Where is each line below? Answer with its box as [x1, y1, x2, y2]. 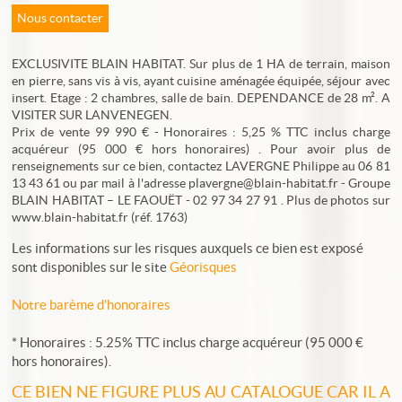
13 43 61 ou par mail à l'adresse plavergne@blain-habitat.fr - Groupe [12, 176, 390, 190]
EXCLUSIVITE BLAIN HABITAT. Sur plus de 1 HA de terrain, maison [12, 57, 390, 71]
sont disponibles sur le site [12, 259, 170, 275]
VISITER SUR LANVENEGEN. [12, 108, 173, 122]
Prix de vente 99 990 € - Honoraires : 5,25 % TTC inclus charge [12, 125, 390, 139]
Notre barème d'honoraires [12, 297, 174, 312]
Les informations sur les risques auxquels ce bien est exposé [12, 240, 364, 256]
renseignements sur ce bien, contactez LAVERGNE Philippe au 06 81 [12, 159, 390, 173]
